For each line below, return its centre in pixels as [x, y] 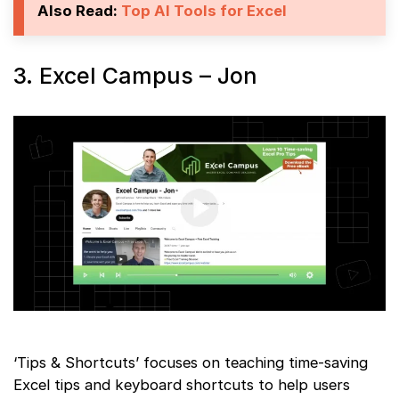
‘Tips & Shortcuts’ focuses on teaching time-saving [191, 362]
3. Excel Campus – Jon [135, 75]
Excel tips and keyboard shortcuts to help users [182, 384]
